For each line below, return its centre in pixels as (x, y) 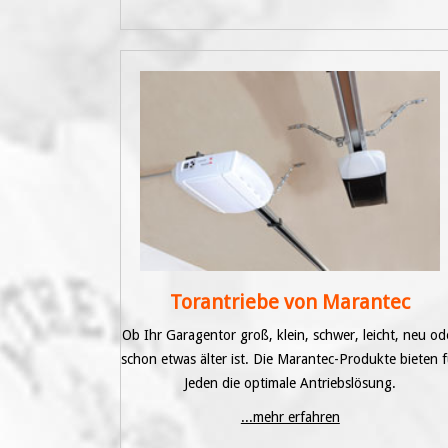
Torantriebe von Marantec (290, 301)
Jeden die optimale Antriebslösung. (290, 382)
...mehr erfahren (290, 416)
